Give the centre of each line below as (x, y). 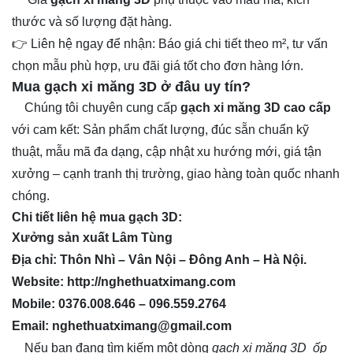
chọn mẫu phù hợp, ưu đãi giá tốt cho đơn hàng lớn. (158, 66)
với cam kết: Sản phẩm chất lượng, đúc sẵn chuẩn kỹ (160, 130)
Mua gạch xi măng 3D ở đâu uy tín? (131, 87)
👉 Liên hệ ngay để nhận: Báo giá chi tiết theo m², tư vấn (170, 44)
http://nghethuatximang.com (151, 282)
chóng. (31, 196)
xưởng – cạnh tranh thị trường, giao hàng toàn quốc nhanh (176, 174)
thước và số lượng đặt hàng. (92, 22)
